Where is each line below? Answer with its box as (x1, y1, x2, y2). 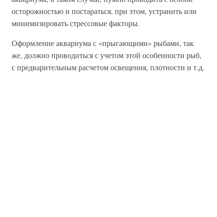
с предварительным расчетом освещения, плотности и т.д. (12, 62, 204, 73)
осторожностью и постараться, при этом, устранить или (12, 6, 197, 16)
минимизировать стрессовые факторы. (12, 18, 139, 29)
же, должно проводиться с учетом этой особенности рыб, (12, 50, 201, 61)
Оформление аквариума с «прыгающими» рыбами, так (12, 38, 194, 48)
